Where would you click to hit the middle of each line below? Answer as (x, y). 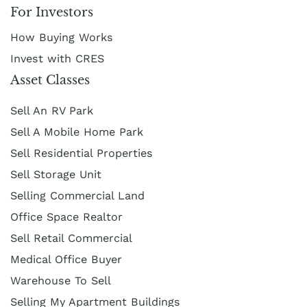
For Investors (52, 12)
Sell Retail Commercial (71, 238)
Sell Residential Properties (82, 153)
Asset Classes (50, 80)
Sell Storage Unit (56, 174)
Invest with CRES (57, 58)
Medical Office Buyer (66, 259)
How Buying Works (62, 37)
